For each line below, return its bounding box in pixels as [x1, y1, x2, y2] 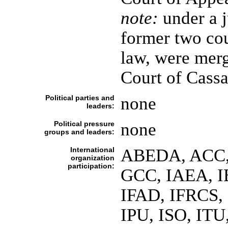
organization [70, 154, 115, 162]
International [70, 146, 115, 154]
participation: [67, 162, 115, 170]
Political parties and [45, 94, 115, 102]
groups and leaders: [44, 128, 115, 136]
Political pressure [53, 120, 115, 128]
